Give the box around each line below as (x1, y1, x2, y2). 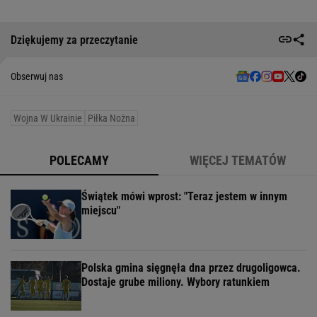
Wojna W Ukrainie (13, 113, 82, 125)
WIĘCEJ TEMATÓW (190, 153, 286, 168)
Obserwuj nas (11, 71, 63, 83)
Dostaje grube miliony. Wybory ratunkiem (81, 275, 270, 289)
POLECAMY (50, 153, 109, 168)
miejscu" (81, 204, 120, 218)
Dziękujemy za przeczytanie (11, 33, 138, 47)
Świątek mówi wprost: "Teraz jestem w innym (81, 190, 287, 204)
